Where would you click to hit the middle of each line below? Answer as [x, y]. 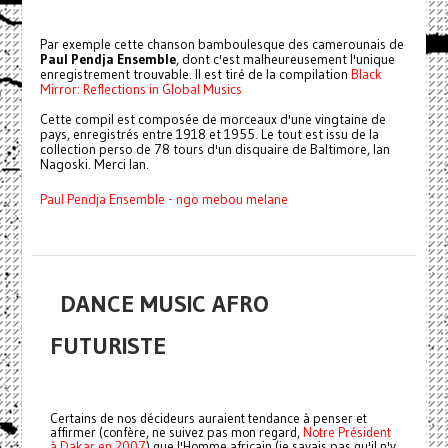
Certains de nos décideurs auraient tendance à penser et [208, 419]
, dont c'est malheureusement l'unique [285, 60]
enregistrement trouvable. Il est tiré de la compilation [195, 75]
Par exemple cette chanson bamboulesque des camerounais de [221, 45]
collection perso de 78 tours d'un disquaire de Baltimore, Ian [214, 150]
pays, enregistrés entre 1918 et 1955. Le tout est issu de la [209, 135]
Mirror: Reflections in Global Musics [140, 90]
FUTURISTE [107, 346]
